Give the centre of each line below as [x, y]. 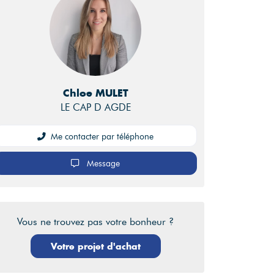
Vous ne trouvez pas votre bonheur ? [95, 222]
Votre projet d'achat [95, 246]
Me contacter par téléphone [102, 137]
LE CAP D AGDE [95, 108]
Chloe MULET [95, 93]
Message [102, 164]
